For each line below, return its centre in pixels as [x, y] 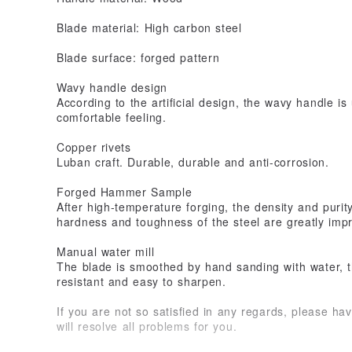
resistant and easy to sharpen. [141, 281]
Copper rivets [94, 147]
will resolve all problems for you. [147, 326]
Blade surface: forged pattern [138, 57]
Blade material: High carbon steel [149, 27]
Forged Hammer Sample [125, 191]
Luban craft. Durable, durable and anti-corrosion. [193, 161]
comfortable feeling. [112, 117]
